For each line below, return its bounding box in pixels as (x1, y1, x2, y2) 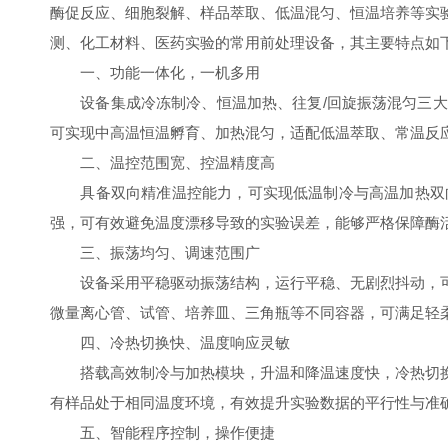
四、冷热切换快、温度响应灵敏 (50, 334, 290, 351)
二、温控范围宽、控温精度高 (50, 154, 275, 171)
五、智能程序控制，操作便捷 (50, 424, 275, 441)
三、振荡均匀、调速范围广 (50, 244, 260, 261)
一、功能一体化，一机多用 (50, 64, 260, 81)
